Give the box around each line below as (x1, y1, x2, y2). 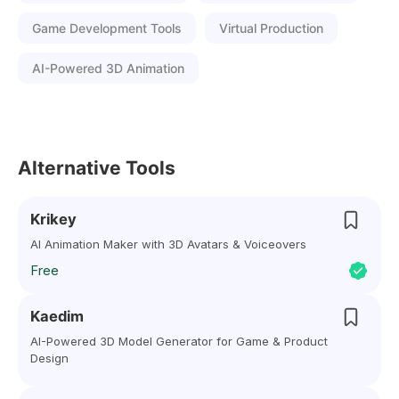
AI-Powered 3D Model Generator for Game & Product (30, 334, 328, 348)
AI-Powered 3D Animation (32, 61, 184, 76)
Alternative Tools (18, 157, 175, 179)
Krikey (30, 210, 77, 228)
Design (30, 351, 69, 365)
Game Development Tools (32, 20, 182, 36)
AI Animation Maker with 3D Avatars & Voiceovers (30, 237, 306, 251)
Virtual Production (219, 20, 323, 36)
